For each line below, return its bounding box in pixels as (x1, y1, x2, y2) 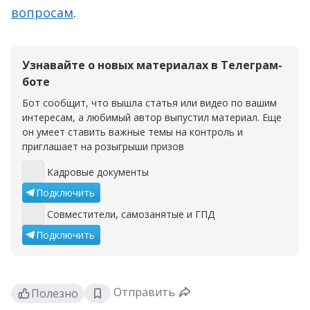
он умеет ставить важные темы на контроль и (22, 125, 243, 138)
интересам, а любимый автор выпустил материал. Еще (22, 111, 282, 124)
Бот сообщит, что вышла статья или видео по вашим (22, 96, 277, 109)
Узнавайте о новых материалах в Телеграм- (22, 57, 282, 73)
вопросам (11, 4, 73, 21)
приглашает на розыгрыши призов (22, 140, 184, 153)
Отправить (113, 284, 175, 300)
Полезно (31, 286, 78, 301)
